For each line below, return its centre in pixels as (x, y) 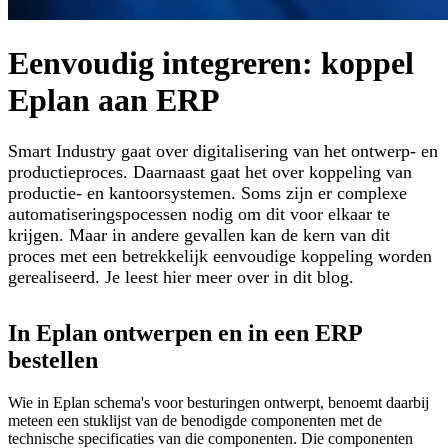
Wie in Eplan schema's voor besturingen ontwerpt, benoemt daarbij (218, 402)
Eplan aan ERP (114, 100)
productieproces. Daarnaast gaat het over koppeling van (210, 171)
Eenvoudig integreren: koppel (211, 63)
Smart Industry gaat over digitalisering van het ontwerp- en (223, 150)
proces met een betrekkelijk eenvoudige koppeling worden (220, 255)
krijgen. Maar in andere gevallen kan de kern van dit (199, 234)
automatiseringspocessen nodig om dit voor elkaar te (199, 213)
